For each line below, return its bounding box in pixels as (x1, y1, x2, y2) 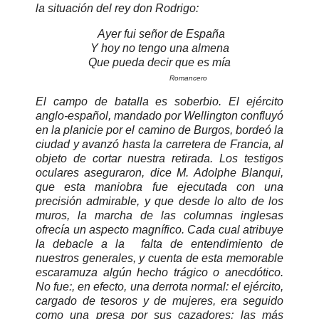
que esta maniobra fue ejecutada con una (36, 181, 283, 194)
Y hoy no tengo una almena (90, 41, 229, 54)
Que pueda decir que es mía (88, 56, 231, 68)
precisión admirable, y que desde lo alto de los (36, 195, 283, 208)
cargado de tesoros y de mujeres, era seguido (36, 295, 283, 308)
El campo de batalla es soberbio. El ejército (36, 95, 283, 108)
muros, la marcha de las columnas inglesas (36, 209, 283, 222)
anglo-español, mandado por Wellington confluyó (36, 110, 283, 122)
